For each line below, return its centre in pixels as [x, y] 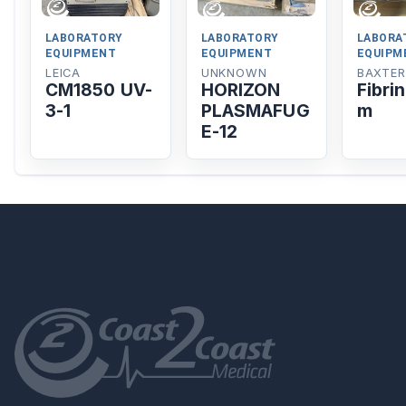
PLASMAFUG [255, 111]
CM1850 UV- [99, 90]
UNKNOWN [234, 73]
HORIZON [241, 90]
